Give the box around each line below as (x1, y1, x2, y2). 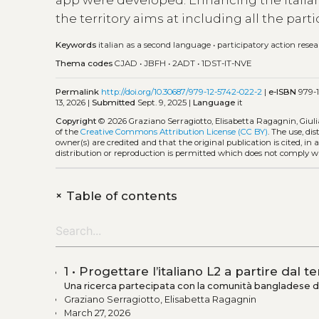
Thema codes (56, 58, 113, 69)
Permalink (56, 86, 100, 97)
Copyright (56, 116, 97, 127)
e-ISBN (268, 86, 297, 97)
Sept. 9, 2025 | (135, 97, 194, 108)
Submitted (92, 97, 136, 108)
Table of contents (63, 188, 178, 203)
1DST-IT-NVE (202, 58, 252, 69)
